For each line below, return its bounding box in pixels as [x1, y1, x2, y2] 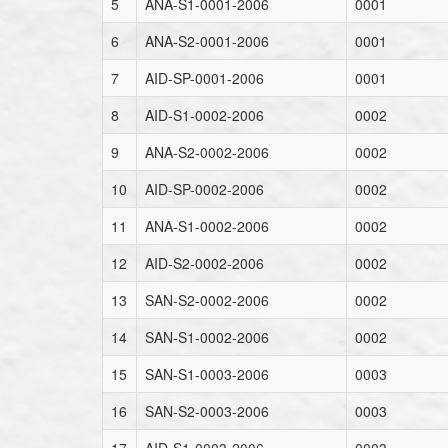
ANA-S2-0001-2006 [145, 31, 269, 51]
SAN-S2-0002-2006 [145, 290, 269, 310]
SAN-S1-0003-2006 [145, 364, 269, 384]
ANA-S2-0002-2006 [145, 142, 269, 162]
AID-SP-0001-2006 [145, 68, 264, 88]
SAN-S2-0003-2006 [145, 401, 269, 421]
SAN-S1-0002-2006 [145, 327, 269, 347]
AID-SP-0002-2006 [145, 179, 264, 199]
